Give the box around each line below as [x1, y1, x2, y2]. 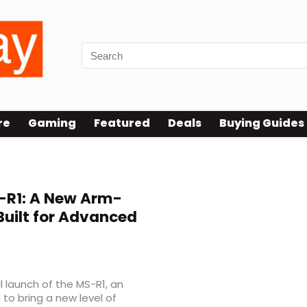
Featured [94, 115, 150, 132]
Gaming [28, 115, 76, 132]
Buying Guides [219, 115, 304, 132]
